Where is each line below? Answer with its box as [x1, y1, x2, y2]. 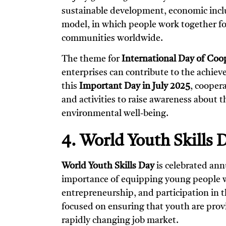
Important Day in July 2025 [79, 82, 190, 91]
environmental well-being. [62, 109, 168, 119]
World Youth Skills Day [62, 161, 154, 171]
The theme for [62, 54, 122, 64]
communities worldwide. [62, 33, 163, 43]
